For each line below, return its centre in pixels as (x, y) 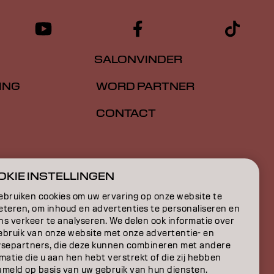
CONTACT (125, 114)
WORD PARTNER (144, 87)
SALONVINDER (138, 60)
